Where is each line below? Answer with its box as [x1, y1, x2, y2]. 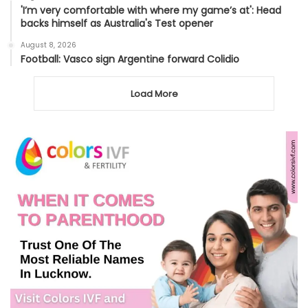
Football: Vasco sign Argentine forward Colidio [21, 52, 239, 67]
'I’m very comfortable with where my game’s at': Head [21, 3, 281, 18]
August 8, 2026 [21, 40, 76, 51]
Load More [130, 87, 178, 101]
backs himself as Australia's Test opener [21, 16, 213, 31]
